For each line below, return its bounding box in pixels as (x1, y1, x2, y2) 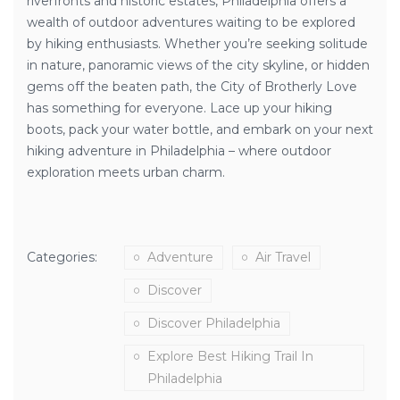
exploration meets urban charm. (27, 164, 225, 180)
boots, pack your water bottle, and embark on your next (27, 121, 373, 137)
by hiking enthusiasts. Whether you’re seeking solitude (27, 36, 368, 52)
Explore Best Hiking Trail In (147, 348, 313, 364)
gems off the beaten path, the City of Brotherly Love (27, 79, 357, 95)
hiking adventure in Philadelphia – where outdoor (27, 143, 331, 159)
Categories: (27, 249, 97, 265)
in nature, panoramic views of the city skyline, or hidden (27, 57, 370, 73)
